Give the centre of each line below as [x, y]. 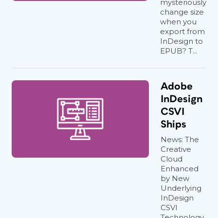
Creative [176, 149]
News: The [180, 139]
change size [182, 12]
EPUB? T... [179, 51]
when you [178, 22]
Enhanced [180, 169]
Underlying [181, 188]
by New [175, 178]
